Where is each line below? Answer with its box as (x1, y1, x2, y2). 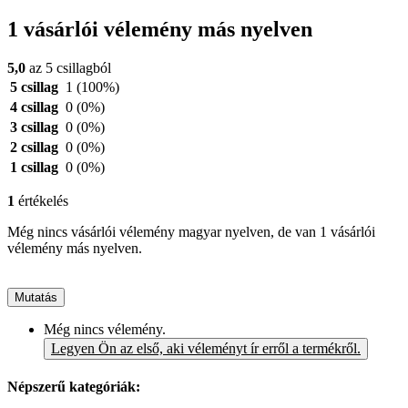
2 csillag (10, 139, 58, 156)
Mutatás (15, 291, 57, 305)
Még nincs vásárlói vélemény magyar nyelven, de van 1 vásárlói (7, 224, 375, 240)
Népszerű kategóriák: (7, 379, 140, 395)
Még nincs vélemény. (44, 321, 166, 338)
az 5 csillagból (25, 60, 111, 76)
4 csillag (10, 99, 58, 116)
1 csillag (10, 159, 58, 176)
